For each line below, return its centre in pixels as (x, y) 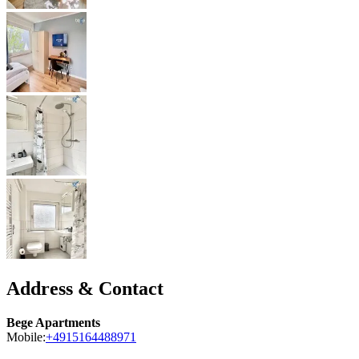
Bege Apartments (53, 322)
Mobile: (26, 337)
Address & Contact (85, 288)
